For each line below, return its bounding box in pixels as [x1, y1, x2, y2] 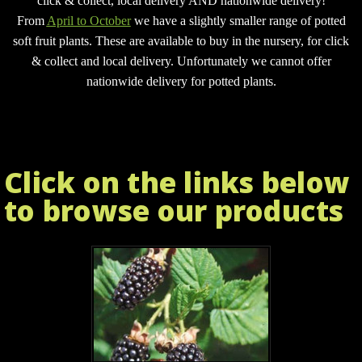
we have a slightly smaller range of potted [130, 14, 346, 28]
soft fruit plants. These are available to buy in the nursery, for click [13, 34, 349, 48]
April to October [46, 14, 131, 28]
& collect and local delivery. [31, 54, 177, 69]
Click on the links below [4, 163, 350, 202]
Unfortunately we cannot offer [176, 54, 331, 69]
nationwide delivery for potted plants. [86, 74, 276, 89]
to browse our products [4, 192, 344, 230]
